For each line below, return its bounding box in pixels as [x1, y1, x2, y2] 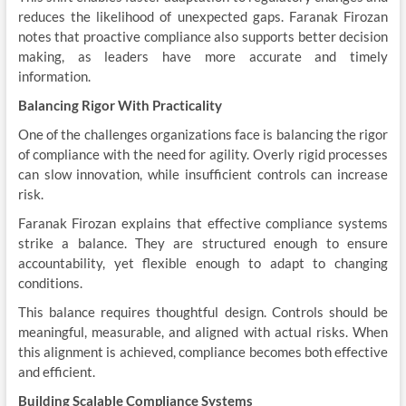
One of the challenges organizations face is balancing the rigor [17, 126, 389, 142]
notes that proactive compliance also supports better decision [17, 28, 389, 44]
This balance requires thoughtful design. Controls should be [17, 304, 389, 320]
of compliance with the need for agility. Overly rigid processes [17, 146, 389, 162]
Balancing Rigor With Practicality [17, 97, 222, 113]
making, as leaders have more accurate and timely [17, 48, 389, 64]
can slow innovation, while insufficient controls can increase [17, 166, 389, 182]
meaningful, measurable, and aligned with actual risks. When [17, 324, 389, 340]
